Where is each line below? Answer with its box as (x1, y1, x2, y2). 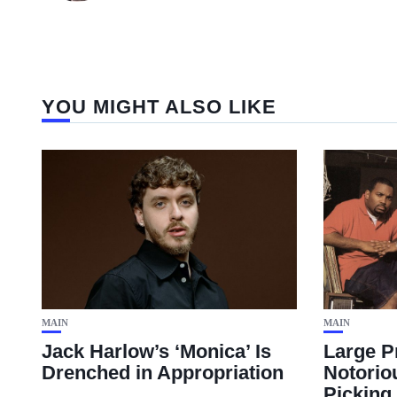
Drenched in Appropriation (42, 362, 284, 384)
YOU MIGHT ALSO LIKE (42, 96, 276, 118)
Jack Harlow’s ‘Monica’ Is (42, 340, 271, 362)
